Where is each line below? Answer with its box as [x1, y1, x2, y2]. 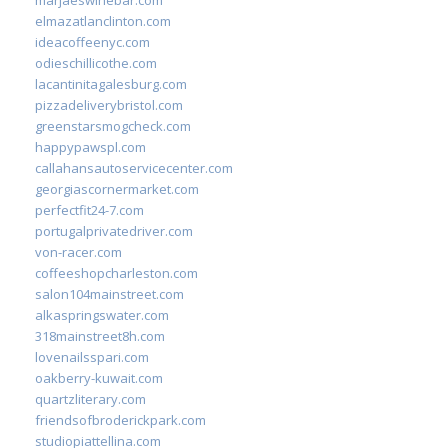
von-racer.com [35, 242, 122, 261]
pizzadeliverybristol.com [35, 95, 183, 114]
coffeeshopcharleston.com [35, 263, 198, 282]
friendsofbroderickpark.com [35, 410, 206, 429]
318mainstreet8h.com [35, 326, 165, 345]
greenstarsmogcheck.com [35, 116, 191, 135]
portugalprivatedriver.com [35, 221, 193, 240]
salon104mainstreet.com [35, 284, 184, 303]
